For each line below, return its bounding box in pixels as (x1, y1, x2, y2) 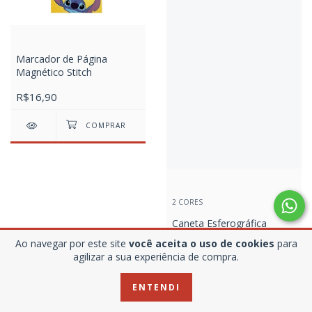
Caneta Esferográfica (172, 217, 267, 231)
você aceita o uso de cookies (128, 237, 274, 250)
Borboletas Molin (172, 230, 250, 244)
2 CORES (172, 197, 203, 208)
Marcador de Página (16, 52, 107, 66)
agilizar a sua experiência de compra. (73, 250, 239, 263)
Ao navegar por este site (15, 237, 129, 250)
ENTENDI (132, 281, 180, 293)
